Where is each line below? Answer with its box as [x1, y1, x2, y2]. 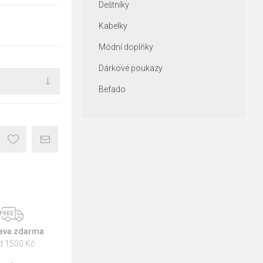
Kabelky [98, 21, 127, 31]
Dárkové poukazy [98, 63, 163, 73]
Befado [98, 85, 126, 94]
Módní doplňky [98, 42, 153, 52]
